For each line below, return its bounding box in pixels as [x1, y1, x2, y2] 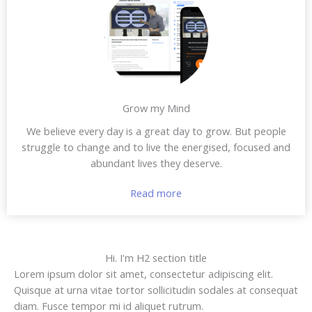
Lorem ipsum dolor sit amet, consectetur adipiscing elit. [14, 266, 273, 281]
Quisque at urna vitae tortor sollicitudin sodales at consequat [14, 282, 298, 297]
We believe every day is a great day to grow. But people [26, 123, 286, 138]
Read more [130, 185, 182, 200]
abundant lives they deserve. [90, 155, 222, 170]
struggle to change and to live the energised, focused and [22, 139, 290, 154]
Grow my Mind [122, 100, 190, 115]
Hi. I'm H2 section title [105, 250, 207, 265]
